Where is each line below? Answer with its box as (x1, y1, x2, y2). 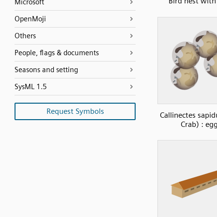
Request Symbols (46, 107, 104, 116)
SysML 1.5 (15, 82, 47, 91)
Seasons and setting (15, 65, 78, 74)
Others (15, 31, 36, 40)
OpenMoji (15, 15, 46, 23)
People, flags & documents (15, 48, 99, 57)
